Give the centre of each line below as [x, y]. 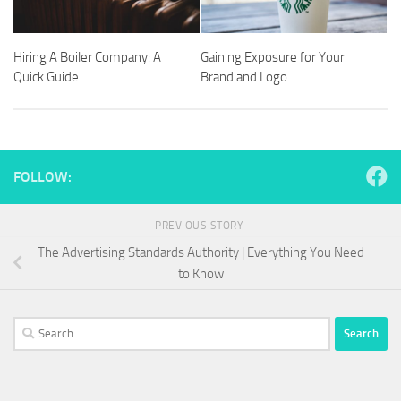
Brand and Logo [244, 77]
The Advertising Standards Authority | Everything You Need [200, 252]
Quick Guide [46, 77]
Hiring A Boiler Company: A [87, 57]
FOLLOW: [43, 177]
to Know [200, 273]
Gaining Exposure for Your [273, 57]
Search [31, 326]
